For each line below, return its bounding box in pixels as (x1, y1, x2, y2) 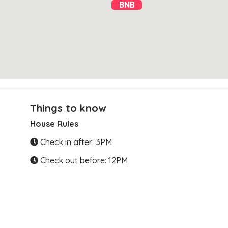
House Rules (30, 118, 78, 129)
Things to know (30, 101, 106, 115)
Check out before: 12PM (38, 155, 128, 165)
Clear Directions (96, 120, 140, 127)
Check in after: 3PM (38, 136, 112, 147)
